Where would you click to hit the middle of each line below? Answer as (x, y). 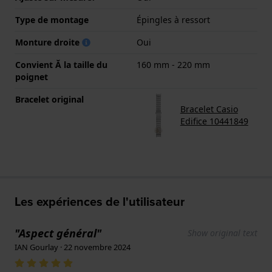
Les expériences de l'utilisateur (100, 202)
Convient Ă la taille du (61, 65)
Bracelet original (49, 100)
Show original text (223, 233)
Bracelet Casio (209, 109)
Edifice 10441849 (214, 121)
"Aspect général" (58, 233)
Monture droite (49, 42)
